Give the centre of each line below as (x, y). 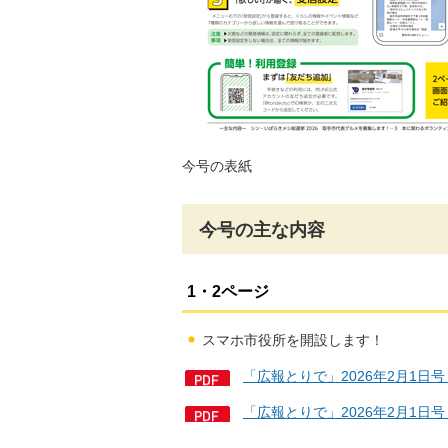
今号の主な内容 (262, 229)
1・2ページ (228, 292)
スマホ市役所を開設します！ (292, 340)
